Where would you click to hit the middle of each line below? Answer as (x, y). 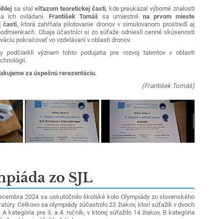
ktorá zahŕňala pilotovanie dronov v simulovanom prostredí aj (107, 24)
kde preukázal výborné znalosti (151, 8)
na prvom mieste (169, 16)
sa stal (24, 8)
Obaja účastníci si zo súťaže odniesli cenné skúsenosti (117, 32)
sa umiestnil (122, 16)
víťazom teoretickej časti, (71, 8)
